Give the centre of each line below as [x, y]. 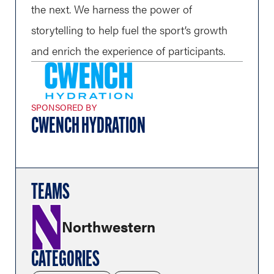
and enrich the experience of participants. [128, 51]
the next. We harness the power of [112, 9]
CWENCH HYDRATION [88, 127]
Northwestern [109, 227]
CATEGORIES [65, 260]
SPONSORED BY [64, 107]
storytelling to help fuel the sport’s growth [129, 30]
